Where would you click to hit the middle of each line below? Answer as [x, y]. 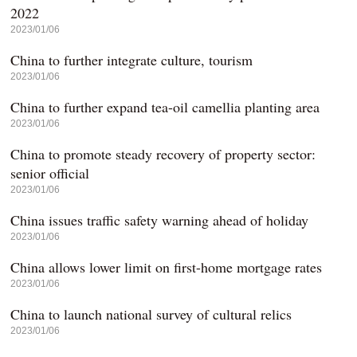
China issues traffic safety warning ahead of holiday [160, 220]
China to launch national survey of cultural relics [151, 314]
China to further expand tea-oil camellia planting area [165, 107]
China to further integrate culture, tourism [132, 60]
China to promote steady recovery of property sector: [163, 154]
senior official [50, 173]
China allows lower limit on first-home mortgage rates [167, 267]
